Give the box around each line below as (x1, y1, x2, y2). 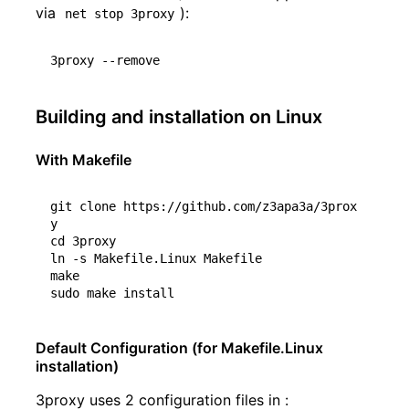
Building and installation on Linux (36, 106, 322, 129)
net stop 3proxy (65, 6, 175, 22)
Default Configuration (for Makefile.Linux (36, 339, 323, 358)
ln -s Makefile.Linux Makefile (50, 251, 262, 267)
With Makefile (36, 151, 131, 170)
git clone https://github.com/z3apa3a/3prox (50, 199, 357, 215)
